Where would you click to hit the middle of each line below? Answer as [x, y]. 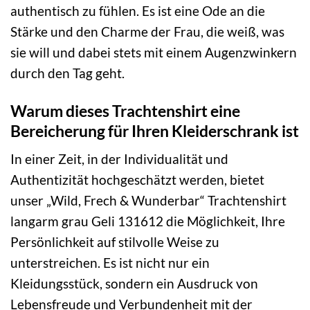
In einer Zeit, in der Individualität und [119, 159]
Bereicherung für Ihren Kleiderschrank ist [155, 130]
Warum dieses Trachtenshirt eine [125, 110]
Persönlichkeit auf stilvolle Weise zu [115, 242]
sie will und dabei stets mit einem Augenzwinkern [154, 52]
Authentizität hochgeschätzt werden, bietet [137, 180]
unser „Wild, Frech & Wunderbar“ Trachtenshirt [148, 201]
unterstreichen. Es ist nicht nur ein [110, 263]
